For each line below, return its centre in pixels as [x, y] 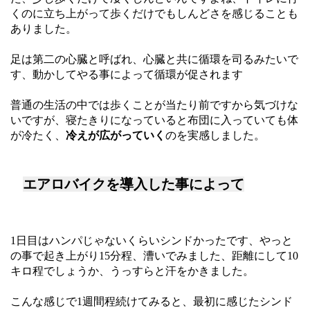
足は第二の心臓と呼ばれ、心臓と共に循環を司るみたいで [154, 59]
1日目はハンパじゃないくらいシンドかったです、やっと [152, 240]
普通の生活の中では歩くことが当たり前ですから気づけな [154, 105]
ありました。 [44, 29]
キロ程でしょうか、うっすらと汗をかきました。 [132, 271]
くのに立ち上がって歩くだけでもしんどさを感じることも [154, 13]
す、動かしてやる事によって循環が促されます [127, 74]
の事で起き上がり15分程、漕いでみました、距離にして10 [154, 256]
